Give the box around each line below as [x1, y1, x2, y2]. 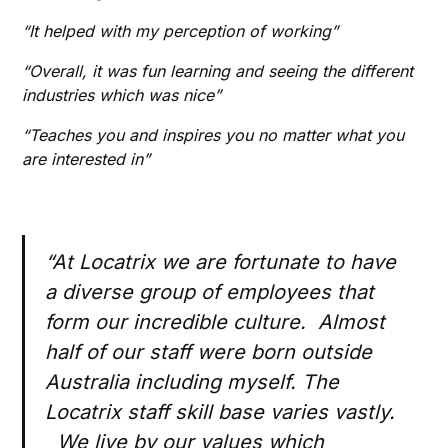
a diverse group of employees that [45, 280, 375, 305]
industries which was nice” [22, 85, 222, 106]
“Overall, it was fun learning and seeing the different [22, 61, 414, 82]
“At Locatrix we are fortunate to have [45, 250, 397, 275]
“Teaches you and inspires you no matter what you [22, 125, 405, 146]
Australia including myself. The [45, 370, 340, 395]
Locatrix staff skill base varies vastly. [45, 400, 396, 425]
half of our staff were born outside [45, 340, 373, 365]
